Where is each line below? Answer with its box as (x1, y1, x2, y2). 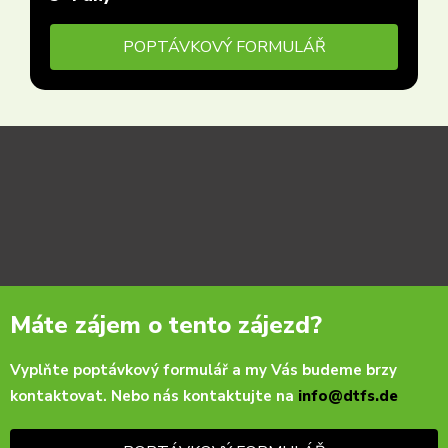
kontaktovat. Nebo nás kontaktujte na (10, 386, 298, 406)
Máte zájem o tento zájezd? (10, 309, 322, 341)
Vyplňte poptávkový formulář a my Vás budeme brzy (10, 360, 397, 380)
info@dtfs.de (298, 386, 398, 406)
